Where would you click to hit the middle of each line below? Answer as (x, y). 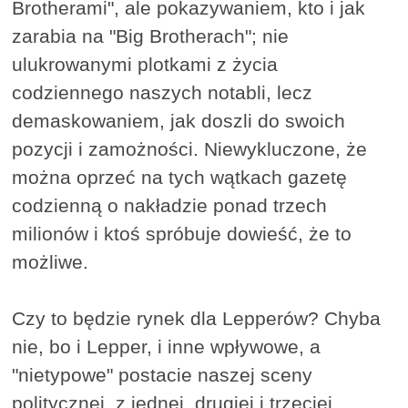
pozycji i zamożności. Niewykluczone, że (190, 149)
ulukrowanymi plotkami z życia (145, 65)
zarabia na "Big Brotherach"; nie (151, 36)
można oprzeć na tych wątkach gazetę (180, 178)
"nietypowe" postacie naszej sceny (163, 375)
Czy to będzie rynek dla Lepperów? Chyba (197, 319)
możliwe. (51, 262)
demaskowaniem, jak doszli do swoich (179, 121)
